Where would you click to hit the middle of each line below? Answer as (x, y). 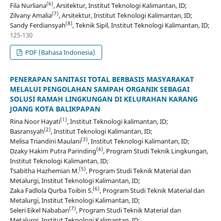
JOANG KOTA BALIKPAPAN (55, 109)
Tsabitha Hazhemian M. (44, 171)
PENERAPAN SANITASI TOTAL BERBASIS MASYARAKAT (102, 79)
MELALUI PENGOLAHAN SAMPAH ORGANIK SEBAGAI (99, 89)
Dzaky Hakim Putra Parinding (53, 151)
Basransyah (27, 131)
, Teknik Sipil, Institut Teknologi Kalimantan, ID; (141, 25)
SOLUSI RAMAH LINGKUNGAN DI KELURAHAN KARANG (104, 99)
